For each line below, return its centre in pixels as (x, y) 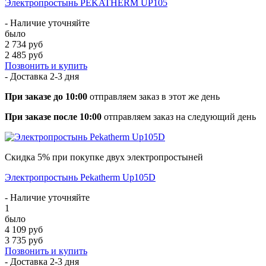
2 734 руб (24, 44)
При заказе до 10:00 (46, 96)
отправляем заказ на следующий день (179, 116)
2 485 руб (24, 55)
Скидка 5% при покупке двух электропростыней (104, 157)
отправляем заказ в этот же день (153, 96)
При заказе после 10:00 (53, 116)
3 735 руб (24, 240)
